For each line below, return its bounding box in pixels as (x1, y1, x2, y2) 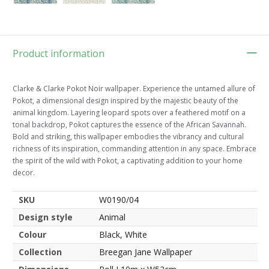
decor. (13, 167, 35, 178)
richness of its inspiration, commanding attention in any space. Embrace (13, 143, 256, 154)
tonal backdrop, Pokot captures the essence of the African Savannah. (13, 119, 246, 130)
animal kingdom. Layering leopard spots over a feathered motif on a (13, 107, 246, 118)
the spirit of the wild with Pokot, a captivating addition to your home (13, 155, 243, 166)
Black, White (99, 228, 147, 240)
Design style (19, 211, 73, 223)
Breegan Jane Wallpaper (99, 246, 192, 258)
